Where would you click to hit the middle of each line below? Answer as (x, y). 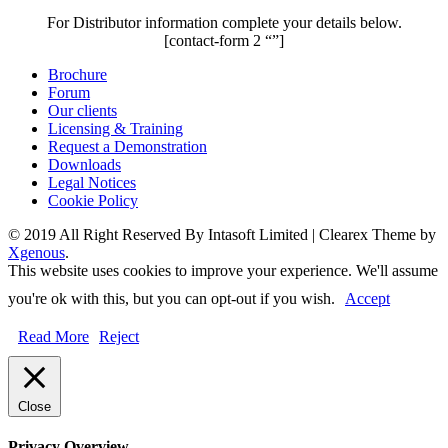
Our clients (82, 110)
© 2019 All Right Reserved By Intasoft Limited (160, 234)
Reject (119, 336)
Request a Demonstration (127, 146)
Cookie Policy (93, 200)
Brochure (77, 74)
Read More (53, 336)
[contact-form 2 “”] (224, 40)
